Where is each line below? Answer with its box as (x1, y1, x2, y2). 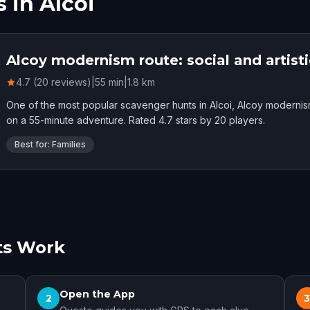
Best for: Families (15, 138, 86, 149)
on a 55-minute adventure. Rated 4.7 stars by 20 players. (6, 113, 265, 126)
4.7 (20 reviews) (16, 75, 91, 88)
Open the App (60, 287, 136, 300)
